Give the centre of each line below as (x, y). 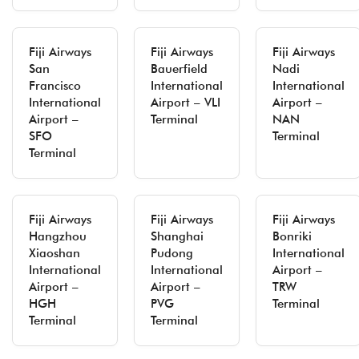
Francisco (55, 86)
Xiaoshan (54, 253)
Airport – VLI (186, 103)
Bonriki (292, 236)
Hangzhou (58, 236)
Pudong (172, 253)
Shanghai (177, 236)
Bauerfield (179, 69)
